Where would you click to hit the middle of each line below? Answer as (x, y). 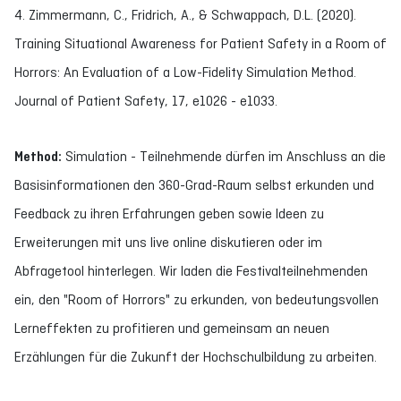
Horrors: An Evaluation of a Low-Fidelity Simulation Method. (185, 72)
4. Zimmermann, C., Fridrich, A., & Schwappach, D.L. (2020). (185, 15)
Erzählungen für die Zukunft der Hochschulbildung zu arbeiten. (196, 357)
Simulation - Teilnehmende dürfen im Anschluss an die (224, 156)
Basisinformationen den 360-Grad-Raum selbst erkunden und (194, 185)
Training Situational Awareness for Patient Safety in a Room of (200, 43)
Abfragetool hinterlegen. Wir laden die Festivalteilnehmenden (191, 271)
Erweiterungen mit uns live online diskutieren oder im (168, 242)
